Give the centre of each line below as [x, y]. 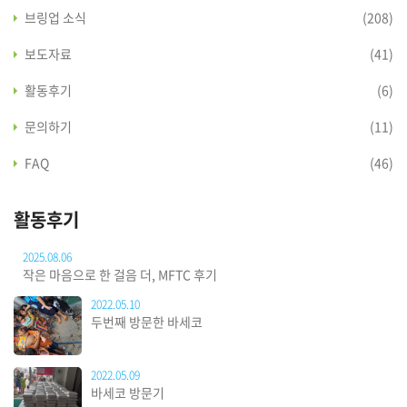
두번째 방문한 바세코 [147, 322]
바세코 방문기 [128, 393]
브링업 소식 [55, 18]
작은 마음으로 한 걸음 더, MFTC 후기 [120, 275]
